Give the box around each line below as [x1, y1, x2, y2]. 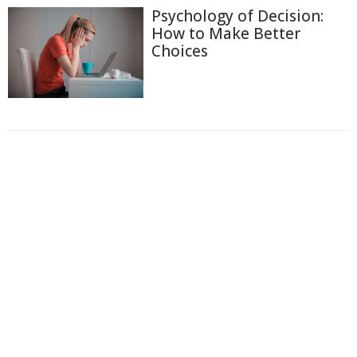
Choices [151, 41, 208, 62]
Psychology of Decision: [151, 6, 324, 27]
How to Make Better [151, 23, 300, 45]
